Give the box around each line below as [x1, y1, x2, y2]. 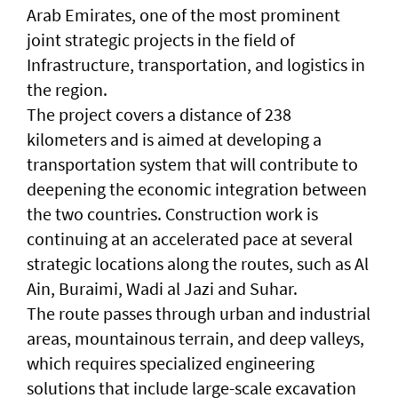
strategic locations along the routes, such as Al [27, 251, 369, 275]
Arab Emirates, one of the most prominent [27, 3, 340, 26]
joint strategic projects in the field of [27, 28, 295, 51]
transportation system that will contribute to [27, 152, 358, 175]
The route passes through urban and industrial [27, 301, 370, 324]
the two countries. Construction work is [27, 202, 318, 225]
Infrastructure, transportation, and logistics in [27, 52, 365, 76]
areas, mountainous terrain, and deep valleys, [27, 326, 364, 349]
